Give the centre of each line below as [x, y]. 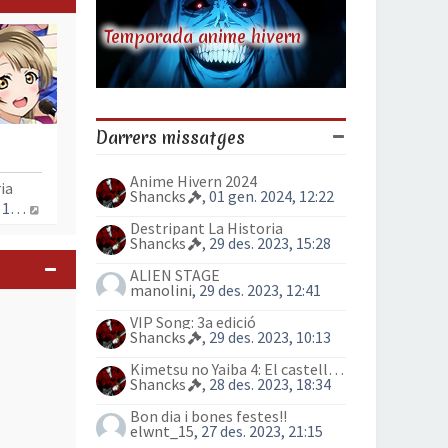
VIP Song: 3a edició [193, 322]
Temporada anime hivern [202, 35]
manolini [161, 290]
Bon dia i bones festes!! [208, 416]
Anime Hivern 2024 [193, 181]
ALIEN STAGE [175, 275]
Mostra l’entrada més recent [138, 207]
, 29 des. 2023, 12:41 [256, 290]
